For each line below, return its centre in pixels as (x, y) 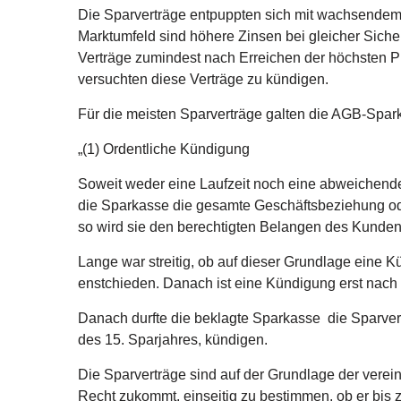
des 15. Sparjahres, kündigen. (173, 340)
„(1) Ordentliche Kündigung (164, 149)
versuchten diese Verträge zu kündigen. (203, 79)
